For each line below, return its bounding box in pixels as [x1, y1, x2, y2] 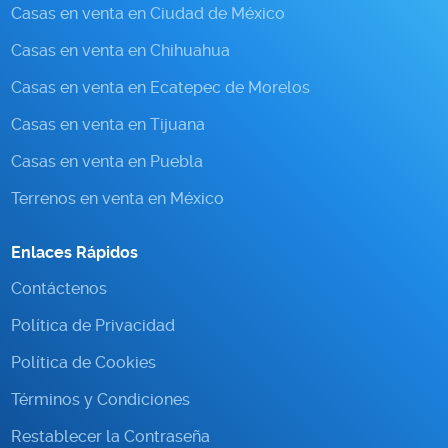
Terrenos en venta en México [11, 188, 225, 208]
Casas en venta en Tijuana [11, 114, 206, 134]
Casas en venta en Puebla [11, 151, 204, 171]
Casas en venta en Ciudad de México [11, 3, 286, 23]
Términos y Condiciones [11, 389, 191, 409]
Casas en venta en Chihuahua [11, 40, 231, 60]
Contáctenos [11, 278, 108, 298]
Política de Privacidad [11, 315, 176, 335]
